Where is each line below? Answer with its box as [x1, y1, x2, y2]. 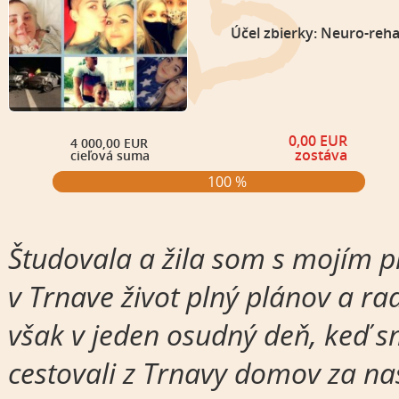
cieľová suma [69, 147, 150, 165]
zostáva [295, 145, 348, 166]
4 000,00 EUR [69, 134, 148, 152]
